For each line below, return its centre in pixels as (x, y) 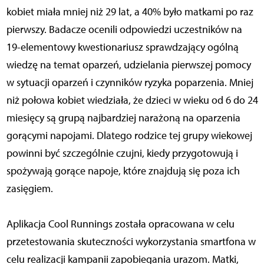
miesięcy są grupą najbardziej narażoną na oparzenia (123, 118)
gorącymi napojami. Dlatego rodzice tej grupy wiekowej (129, 136)
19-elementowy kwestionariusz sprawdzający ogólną (122, 47)
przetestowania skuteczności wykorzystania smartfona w (131, 242)
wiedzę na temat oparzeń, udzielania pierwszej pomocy (128, 65)
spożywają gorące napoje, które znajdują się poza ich (123, 171)
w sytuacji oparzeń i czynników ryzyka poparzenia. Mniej (130, 83)
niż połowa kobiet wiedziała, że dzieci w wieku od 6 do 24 (132, 100)
